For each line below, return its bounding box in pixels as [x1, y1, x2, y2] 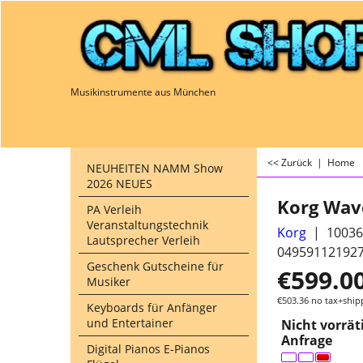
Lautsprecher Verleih [87, 233, 200, 248]
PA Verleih [87, 202, 142, 217]
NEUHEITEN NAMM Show [87, 160, 223, 176]
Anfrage [281, 331, 332, 349]
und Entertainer [87, 315, 173, 331]
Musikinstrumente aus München [70, 85, 216, 99]
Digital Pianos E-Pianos [87, 341, 210, 357]
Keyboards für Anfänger [87, 300, 217, 315]
